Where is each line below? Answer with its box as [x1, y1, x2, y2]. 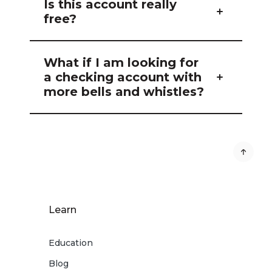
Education [49, 237, 93, 248]
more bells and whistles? [44, 84, 205, 99]
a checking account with [44, 70, 202, 84]
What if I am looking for [44, 55, 199, 70]
